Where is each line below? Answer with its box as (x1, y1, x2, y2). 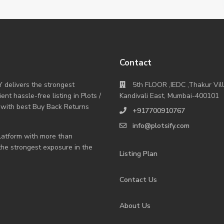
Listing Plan (119, 149, 157, 158)
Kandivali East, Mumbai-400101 (119, 91, 219, 100)
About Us (119, 201, 150, 210)
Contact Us (119, 175, 157, 184)
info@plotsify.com (132, 121, 189, 130)
